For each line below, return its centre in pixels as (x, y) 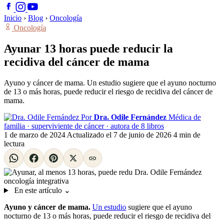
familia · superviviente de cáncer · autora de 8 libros (84, 126)
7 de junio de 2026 (143, 135)
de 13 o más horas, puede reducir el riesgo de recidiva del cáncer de (108, 91)
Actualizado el (90, 135)
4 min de (187, 135)
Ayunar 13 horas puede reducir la (88, 48)
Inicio (13, 18)
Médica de (185, 117)
